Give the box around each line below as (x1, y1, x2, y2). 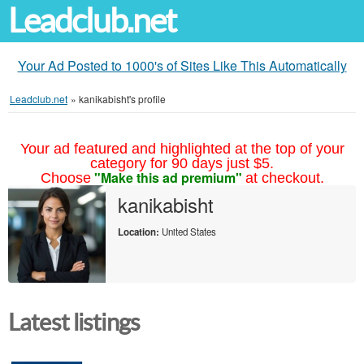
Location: (118, 225, 159, 239)
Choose (40, 170, 91, 186)
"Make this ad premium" (93, 168, 242, 187)
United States (159, 225, 216, 238)
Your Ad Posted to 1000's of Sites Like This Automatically (17, 56, 347, 75)
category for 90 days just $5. (90, 155, 274, 171)
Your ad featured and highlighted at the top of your (19, 141, 344, 157)
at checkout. (245, 170, 324, 186)
